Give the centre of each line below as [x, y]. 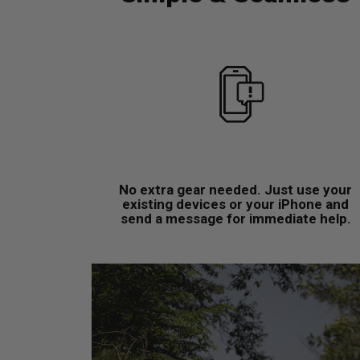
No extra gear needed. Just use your [236, 189]
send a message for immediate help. [235, 218]
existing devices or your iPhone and [236, 204]
